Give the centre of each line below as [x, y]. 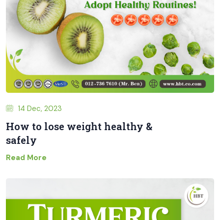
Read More [26, 158]
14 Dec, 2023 [39, 109]
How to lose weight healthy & [79, 126]
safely [21, 140]
